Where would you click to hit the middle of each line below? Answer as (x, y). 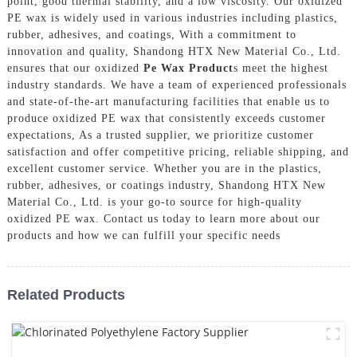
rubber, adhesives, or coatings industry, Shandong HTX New (166, 185)
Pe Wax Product (188, 68)
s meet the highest (280, 68)
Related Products (66, 294)
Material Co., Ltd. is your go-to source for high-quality (154, 202)
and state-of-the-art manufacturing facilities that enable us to (168, 101)
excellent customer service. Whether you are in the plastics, (164, 168)
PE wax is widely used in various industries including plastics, (172, 18)
